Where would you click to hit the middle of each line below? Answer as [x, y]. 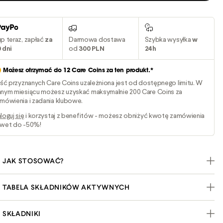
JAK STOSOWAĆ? [33, 161]
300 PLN [92, 49]
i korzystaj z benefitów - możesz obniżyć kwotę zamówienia [114, 116]
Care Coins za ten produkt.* [112, 71]
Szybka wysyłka [168, 40]
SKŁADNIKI [22, 214]
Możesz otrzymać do [33, 71]
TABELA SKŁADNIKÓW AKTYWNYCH [66, 187]
